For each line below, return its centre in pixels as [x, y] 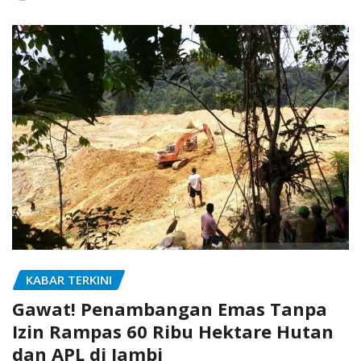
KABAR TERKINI [69, 279]
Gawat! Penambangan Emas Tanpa [170, 309]
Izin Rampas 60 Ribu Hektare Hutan [173, 332]
